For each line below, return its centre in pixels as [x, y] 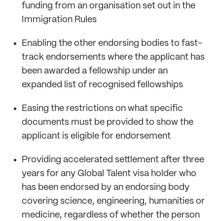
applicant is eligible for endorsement [96, 136]
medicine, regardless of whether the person [111, 215]
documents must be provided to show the [108, 122]
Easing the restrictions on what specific [102, 108]
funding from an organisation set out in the [109, 6]
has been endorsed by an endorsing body [106, 187]
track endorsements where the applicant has [113, 57]
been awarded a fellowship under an [95, 71]
